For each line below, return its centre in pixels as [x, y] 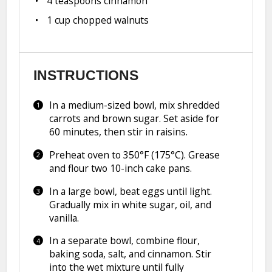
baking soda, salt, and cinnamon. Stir [130, 254]
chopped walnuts [110, 20]
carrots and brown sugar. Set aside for [134, 119]
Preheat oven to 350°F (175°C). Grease [134, 155]
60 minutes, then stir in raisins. [118, 132]
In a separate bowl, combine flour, [124, 241]
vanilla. [64, 218]
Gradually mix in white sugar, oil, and [130, 204]
